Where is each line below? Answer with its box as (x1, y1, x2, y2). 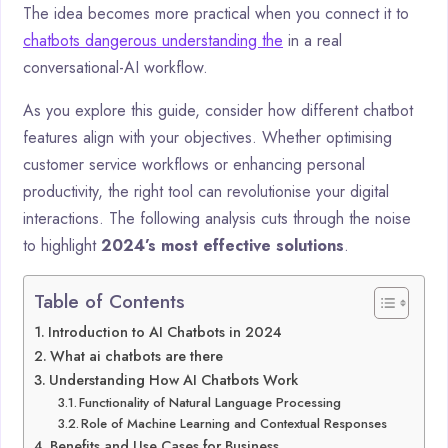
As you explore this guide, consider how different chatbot (23, 98, 413, 122)
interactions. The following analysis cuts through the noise (23, 206, 411, 230)
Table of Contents (34, 286, 185, 315)
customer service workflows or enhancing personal (23, 152, 365, 176)
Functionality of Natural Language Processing (79, 392, 342, 412)
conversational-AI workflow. (23, 55, 208, 79)
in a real (283, 28, 342, 52)
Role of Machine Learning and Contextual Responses (81, 413, 388, 433)
